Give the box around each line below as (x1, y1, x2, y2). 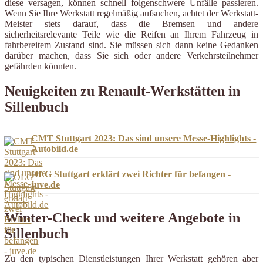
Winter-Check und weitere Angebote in (5, 210, 240, 226)
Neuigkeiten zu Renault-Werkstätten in (5, 83, 240, 99)
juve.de (31, 180, 60, 190)
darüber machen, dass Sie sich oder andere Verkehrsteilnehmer (5, 50, 258, 61)
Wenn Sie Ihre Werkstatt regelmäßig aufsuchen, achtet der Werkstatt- (5, 8, 258, 19)
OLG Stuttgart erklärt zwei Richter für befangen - (31, 169, 231, 180)
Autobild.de (31, 144, 79, 154)
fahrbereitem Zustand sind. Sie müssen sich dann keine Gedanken (5, 40, 258, 50)
